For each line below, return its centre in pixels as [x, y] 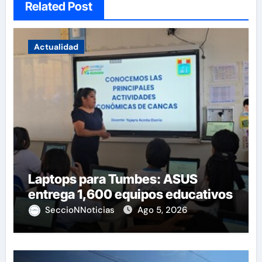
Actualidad [56, 46]
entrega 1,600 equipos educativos [130, 194]
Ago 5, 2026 [162, 210]
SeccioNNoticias [81, 210]
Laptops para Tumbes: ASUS [113, 179]
